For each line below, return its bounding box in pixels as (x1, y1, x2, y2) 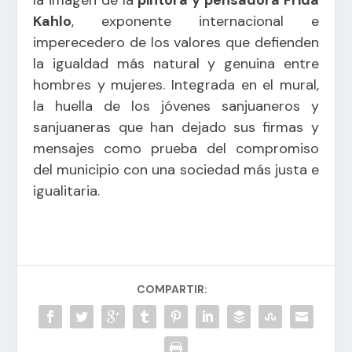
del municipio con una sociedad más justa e (33, 159, 319, 179)
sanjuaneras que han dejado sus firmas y (33, 117, 319, 137)
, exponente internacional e (71, 11, 319, 31)
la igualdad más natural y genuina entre (33, 53, 319, 73)
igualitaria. (33, 181, 101, 200)
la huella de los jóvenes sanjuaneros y (33, 96, 319, 115)
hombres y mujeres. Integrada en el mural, (33, 75, 319, 94)
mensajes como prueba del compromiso (33, 138, 319, 158)
